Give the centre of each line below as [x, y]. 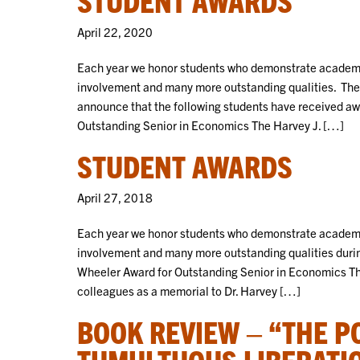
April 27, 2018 [115, 197]
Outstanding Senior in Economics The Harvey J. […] [211, 125]
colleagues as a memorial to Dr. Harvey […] [189, 290]
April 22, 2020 [115, 31]
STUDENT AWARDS [185, 165]
